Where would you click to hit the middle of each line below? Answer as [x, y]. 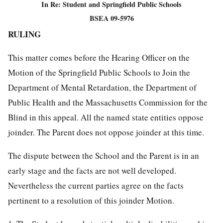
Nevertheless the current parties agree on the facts [96, 185]
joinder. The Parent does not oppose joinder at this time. [106, 132]
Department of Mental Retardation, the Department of [102, 87]
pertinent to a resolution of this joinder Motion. [91, 200]
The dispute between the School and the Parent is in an [104, 155]
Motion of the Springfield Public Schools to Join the [99, 72]
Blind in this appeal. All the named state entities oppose [106, 117]
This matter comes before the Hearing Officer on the [99, 57]
